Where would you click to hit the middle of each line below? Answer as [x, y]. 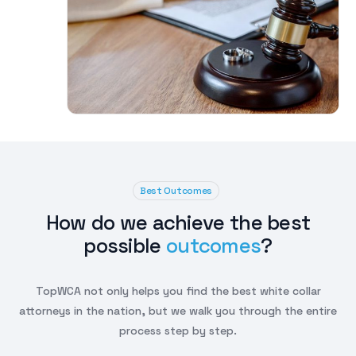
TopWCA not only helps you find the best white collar [178, 290]
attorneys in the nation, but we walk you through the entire [178, 310]
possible [125, 245]
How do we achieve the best [178, 222]
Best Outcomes [176, 190]
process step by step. [178, 330]
